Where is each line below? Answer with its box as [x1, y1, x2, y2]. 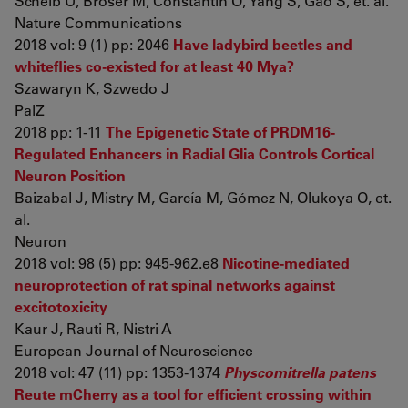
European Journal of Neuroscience [15, 341, 253, 360]
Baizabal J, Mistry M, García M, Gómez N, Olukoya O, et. [15, 188, 392, 207]
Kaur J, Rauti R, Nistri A [15, 319, 172, 338]
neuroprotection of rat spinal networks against [15, 275, 335, 294]
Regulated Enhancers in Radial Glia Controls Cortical [15, 144, 374, 163]
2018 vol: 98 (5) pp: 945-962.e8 [15, 253, 222, 272]
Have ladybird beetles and [173, 35, 352, 54]
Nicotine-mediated [222, 253, 350, 272]
